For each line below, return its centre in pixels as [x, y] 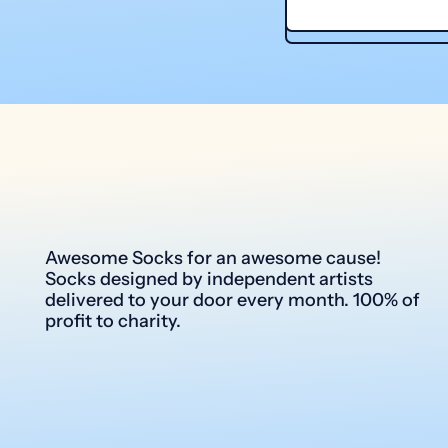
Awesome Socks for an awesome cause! [213, 258]
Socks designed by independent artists [209, 279]
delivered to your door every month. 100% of [232, 300]
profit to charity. [113, 321]
